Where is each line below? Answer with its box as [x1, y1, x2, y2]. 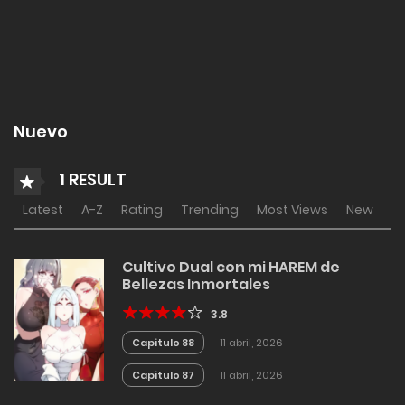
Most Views [257, 201, 328, 219]
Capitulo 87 [132, 368, 194, 382]
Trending [181, 201, 239, 219]
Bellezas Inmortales [122, 274, 270, 295]
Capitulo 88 [132, 335, 194, 350]
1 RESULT [55, 167, 127, 191]
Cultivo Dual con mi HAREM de [122, 257, 340, 278]
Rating [121, 201, 163, 219]
